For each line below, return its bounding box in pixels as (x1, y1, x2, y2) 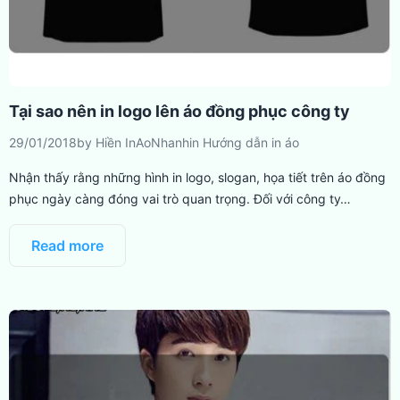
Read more (31, 237, 104, 254)
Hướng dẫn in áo (203, 135, 299, 150)
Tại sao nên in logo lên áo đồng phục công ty (9, 102, 350, 121)
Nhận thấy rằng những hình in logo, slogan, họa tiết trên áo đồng (9, 170, 386, 185)
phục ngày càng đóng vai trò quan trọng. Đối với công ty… (9, 191, 351, 206)
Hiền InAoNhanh (96, 135, 189, 150)
